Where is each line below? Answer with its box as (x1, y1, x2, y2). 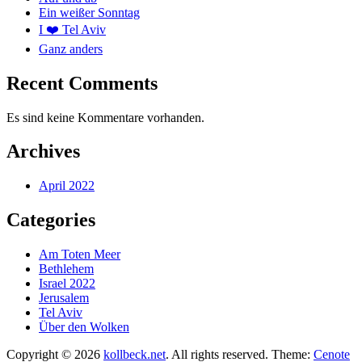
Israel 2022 (39, 276, 95, 291)
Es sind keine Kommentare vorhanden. (6, 110, 204, 124)
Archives (6, 141, 80, 162)
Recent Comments (6, 72, 158, 94)
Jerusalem (39, 291, 89, 305)
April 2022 (39, 179, 95, 193)
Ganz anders (39, 41, 103, 56)
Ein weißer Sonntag (39, 5, 140, 19)
